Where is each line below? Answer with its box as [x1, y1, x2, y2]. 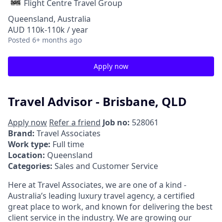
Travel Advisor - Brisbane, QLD [8, 93, 187, 110]
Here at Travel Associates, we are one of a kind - [8, 179, 186, 190]
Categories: [8, 160, 53, 171]
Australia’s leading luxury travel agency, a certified [8, 190, 195, 201]
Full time [53, 138, 84, 150]
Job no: [103, 116, 130, 128]
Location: [8, 149, 45, 161]
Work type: [8, 138, 51, 150]
